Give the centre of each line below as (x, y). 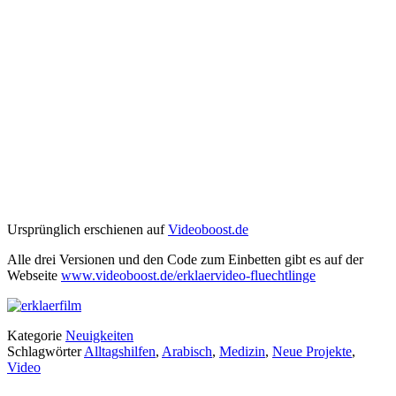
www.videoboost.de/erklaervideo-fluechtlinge (188, 276)
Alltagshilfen (120, 352)
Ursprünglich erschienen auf (88, 230)
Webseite (34, 276)
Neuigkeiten (99, 336)
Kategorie (36, 336)
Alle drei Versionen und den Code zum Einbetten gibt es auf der (185, 260)
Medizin (242, 352)
